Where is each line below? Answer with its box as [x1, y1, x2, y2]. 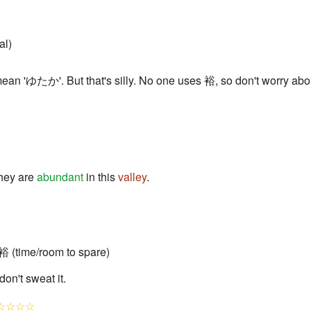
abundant [37, 169, 83, 185]
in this [83, 169, 118, 185]
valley [118, 169, 146, 185]
